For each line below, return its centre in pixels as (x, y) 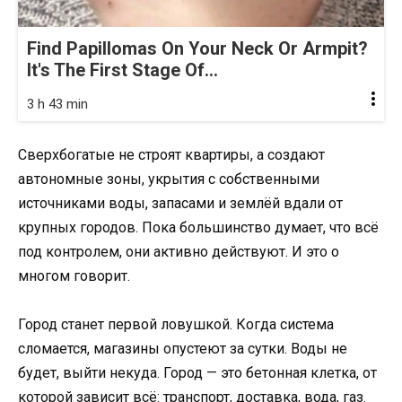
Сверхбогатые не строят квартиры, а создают (171, 154)
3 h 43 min (57, 104)
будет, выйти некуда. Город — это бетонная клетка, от (197, 372)
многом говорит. (74, 275)
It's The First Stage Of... (122, 70)
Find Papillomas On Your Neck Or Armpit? (197, 48)
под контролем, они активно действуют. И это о (179, 251)
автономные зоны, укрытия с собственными (169, 179)
